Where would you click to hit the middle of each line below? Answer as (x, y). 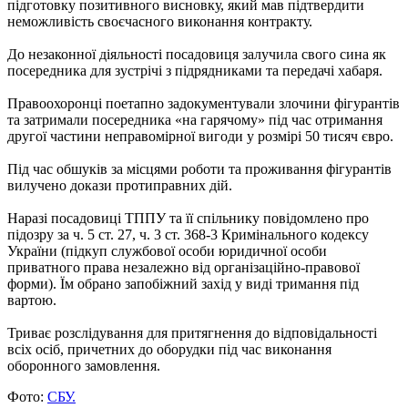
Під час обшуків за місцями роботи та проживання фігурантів (199, 168)
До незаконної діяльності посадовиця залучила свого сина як (197, 54)
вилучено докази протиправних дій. (122, 185)
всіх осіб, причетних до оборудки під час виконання (169, 349)
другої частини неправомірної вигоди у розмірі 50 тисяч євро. (202, 136)
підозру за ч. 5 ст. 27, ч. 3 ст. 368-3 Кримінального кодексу (188, 234)
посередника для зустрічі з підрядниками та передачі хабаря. (197, 70)
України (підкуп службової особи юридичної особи (167, 250)
